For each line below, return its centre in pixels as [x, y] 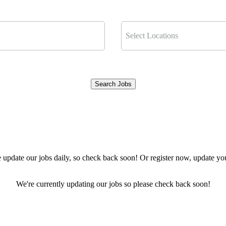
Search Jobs [113, 84]
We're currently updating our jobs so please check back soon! [113, 184]
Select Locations [152, 35]
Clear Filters [113, 105]
